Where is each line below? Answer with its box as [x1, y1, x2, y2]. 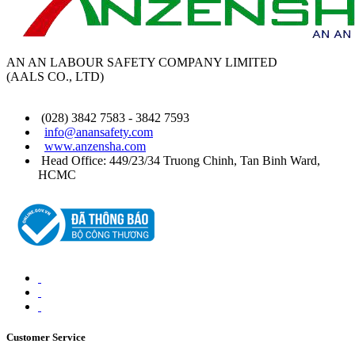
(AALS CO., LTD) [6, 69, 104, 83]
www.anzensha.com [44, 139, 146, 153]
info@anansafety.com [44, 124, 153, 139]
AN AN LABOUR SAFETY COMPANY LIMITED [6, 55, 277, 69]
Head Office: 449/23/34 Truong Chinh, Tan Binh [41, 153, 290, 167]
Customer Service [6, 331, 86, 344]
